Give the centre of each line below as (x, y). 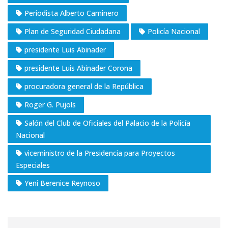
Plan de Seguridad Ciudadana (73, 32)
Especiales (33, 165)
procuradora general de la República (84, 87)
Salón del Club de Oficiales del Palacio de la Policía (107, 123)
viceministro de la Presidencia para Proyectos (100, 153)
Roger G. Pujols (50, 105)
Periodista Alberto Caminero (72, 13)
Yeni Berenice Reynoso (62, 183)
